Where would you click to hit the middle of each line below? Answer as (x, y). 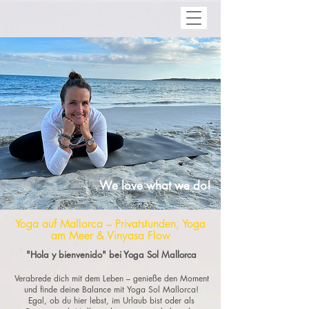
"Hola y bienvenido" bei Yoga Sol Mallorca (111, 255)
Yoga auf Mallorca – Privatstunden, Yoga (110, 224)
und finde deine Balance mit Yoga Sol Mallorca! (111, 289)
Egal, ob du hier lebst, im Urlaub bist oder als (111, 300)
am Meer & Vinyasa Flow (110, 236)
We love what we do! (155, 186)
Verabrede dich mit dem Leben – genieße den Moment (111, 278)
